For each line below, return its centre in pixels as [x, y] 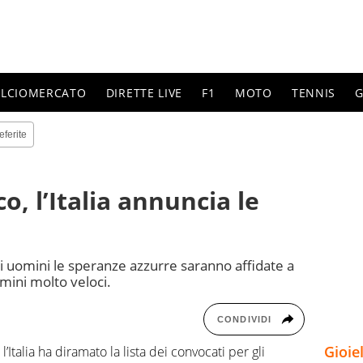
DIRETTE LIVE [144, 92]
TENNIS [314, 92]
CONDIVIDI [244, 319]
